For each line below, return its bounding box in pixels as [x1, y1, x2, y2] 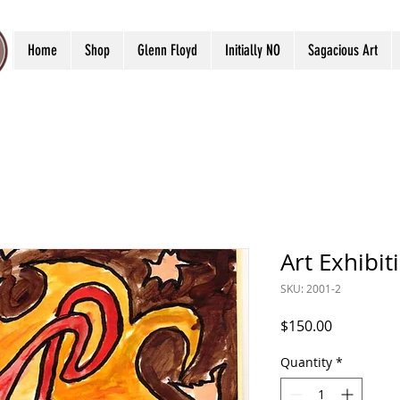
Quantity [280, 354, 332, 371]
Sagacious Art [308, 41, 378, 59]
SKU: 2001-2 [280, 281, 341, 296]
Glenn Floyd [137, 41, 197, 59]
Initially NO [225, 41, 280, 59]
